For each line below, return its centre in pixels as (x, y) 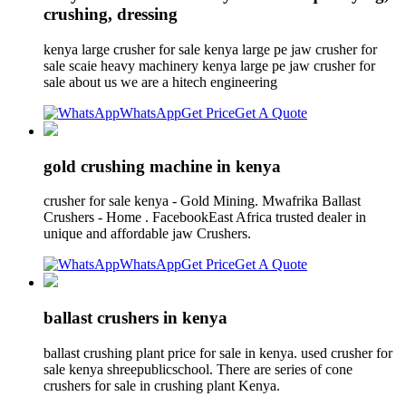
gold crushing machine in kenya (162, 166)
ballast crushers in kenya (135, 318)
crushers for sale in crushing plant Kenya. (162, 385)
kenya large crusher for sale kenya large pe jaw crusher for (210, 49)
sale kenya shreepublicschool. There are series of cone (198, 369)
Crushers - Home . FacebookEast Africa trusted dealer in (205, 217)
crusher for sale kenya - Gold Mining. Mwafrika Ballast (202, 201)
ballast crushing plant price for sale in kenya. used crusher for (218, 353)
